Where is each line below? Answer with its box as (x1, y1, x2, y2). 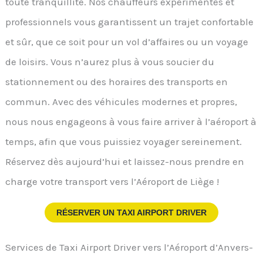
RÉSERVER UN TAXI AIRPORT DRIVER (56, 207, 207, 217)
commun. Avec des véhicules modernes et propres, (5, 95, 238, 107)
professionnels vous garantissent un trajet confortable (5, 15, 254, 28)
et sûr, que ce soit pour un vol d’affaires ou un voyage (5, 35, 249, 48)
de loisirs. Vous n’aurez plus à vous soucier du (5, 55, 215, 68)
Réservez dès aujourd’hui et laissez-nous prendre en (5, 155, 245, 167)
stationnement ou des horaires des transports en (5, 75, 228, 87)
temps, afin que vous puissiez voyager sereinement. (5, 135, 242, 147)
